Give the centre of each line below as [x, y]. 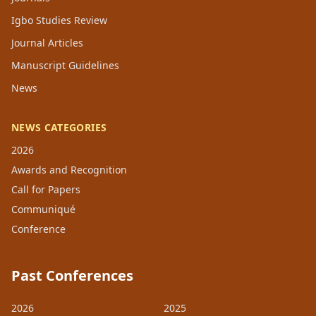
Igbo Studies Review [59, 20]
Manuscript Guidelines [65, 66]
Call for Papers [46, 190]
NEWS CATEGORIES [59, 128]
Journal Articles [47, 43]
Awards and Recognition [69, 170]
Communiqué [43, 209]
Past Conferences [72, 276]
